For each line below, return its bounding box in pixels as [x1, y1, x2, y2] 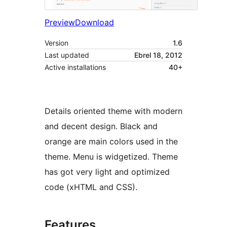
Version [45, 39, 68, 48]
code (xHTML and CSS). [45, 182, 137, 193]
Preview [45, 17, 75, 28]
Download [75, 17, 114, 28]
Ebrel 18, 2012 [134, 51, 182, 60]
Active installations [45, 63, 106, 72]
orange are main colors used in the [45, 136, 178, 147]
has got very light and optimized [45, 167, 170, 177]
